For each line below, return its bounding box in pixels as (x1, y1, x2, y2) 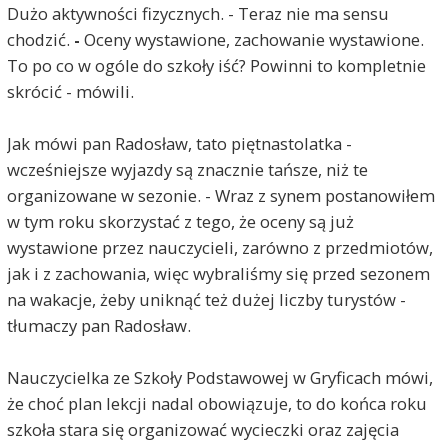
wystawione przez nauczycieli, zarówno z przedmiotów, (6, 235, 433, 259)
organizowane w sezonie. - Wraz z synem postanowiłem (6, 183, 435, 207)
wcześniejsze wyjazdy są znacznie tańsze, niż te (6, 157, 368, 181)
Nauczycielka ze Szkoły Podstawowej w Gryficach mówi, (6, 365, 433, 389)
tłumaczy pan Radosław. (6, 313, 191, 337)
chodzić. (6, 27, 74, 51)
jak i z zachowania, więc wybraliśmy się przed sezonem (6, 261, 430, 285)
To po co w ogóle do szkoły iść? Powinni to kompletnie (6, 53, 426, 77)
